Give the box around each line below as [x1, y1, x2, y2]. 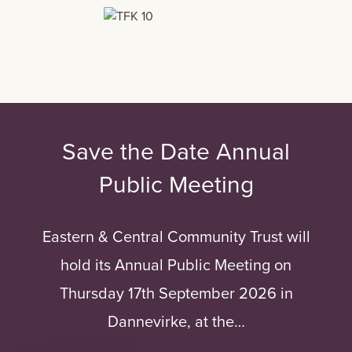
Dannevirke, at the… [107, 310, 245, 333]
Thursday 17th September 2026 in [59, 281, 293, 305]
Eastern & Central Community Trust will [42, 225, 310, 248]
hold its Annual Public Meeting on [60, 253, 291, 277]
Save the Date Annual [62, 134, 290, 167]
